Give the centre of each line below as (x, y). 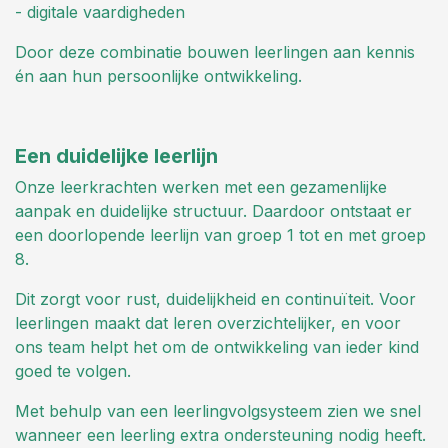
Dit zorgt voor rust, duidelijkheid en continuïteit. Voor (215, 299)
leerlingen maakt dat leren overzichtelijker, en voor (208, 323)
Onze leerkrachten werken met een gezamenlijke (201, 187)
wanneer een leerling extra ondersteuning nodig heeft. (220, 435)
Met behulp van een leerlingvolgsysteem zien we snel (218, 411)
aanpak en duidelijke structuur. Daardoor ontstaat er (213, 211)
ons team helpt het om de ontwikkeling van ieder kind (217, 347)
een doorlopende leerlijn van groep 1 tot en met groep (220, 235)
